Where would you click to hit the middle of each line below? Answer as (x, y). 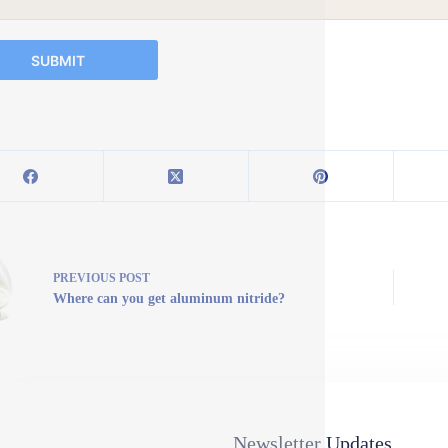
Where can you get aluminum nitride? (168, 298)
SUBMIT (57, 60)
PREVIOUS (85, 277)
